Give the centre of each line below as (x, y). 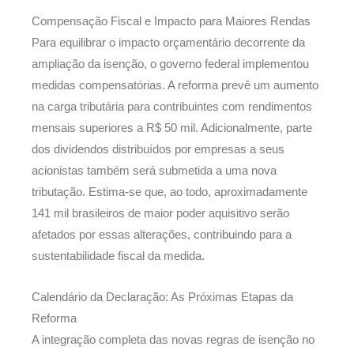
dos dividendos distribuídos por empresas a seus (158, 149)
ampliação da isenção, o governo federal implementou (170, 64)
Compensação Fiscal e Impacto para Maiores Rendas (171, 21)
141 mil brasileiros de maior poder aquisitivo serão (160, 213)
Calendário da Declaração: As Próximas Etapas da (162, 298)
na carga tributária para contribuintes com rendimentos (172, 106)
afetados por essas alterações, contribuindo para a (162, 234)
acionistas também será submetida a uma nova (154, 170)
